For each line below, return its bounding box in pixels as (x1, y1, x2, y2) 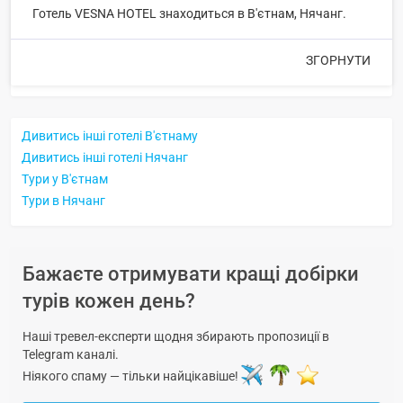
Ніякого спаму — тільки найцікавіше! (22, 369, 241, 384)
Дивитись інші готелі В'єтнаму (22, 128, 198, 143)
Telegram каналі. (22, 346, 119, 362)
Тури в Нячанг (22, 193, 105, 208)
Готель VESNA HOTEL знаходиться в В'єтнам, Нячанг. (32, 5, 346, 21)
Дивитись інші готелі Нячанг (22, 149, 188, 165)
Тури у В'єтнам (22, 171, 108, 186)
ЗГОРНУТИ (306, 52, 371, 67)
